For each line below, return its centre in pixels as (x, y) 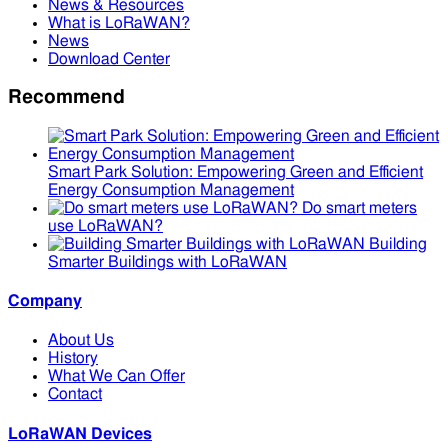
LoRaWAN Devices (80, 433)
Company (45, 301)
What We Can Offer (116, 376)
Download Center (109, 59)
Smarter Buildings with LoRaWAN (167, 261)
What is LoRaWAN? (119, 23)
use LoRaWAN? (105, 225)
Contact (75, 394)
